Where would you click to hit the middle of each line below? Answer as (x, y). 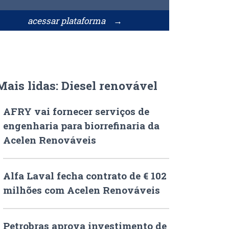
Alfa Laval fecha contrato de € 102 (85, 175)
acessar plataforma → (75, 20)
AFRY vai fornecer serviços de (76, 111)
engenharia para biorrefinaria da (81, 125)
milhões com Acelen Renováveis (82, 190)
